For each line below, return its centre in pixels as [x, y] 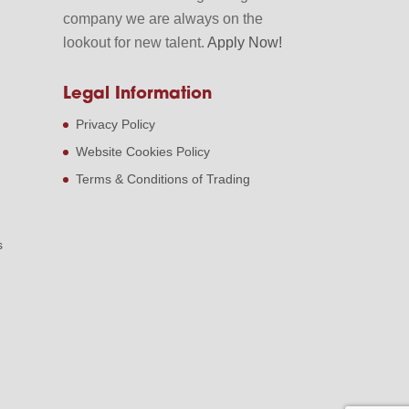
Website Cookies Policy [142, 152]
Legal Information [137, 95]
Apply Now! [244, 43]
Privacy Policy [115, 125]
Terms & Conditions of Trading [163, 179]
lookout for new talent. [135, 43]
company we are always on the [163, 19]
